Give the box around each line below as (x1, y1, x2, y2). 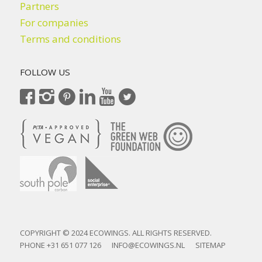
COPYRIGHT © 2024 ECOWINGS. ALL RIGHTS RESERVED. (19, 227, 220, 238)
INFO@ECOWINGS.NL (111, 239, 185, 250)
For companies (19, 15, 88, 29)
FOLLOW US (19, 65, 70, 78)
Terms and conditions (19, 32, 121, 46)
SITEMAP (195, 239, 226, 250)
